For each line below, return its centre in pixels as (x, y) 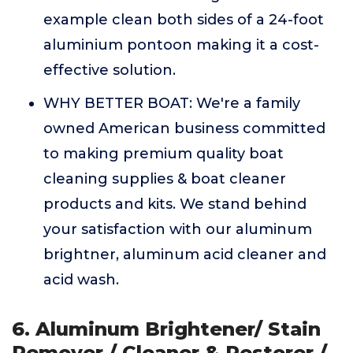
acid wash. (81, 280)
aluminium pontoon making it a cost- (181, 45)
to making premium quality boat (163, 154)
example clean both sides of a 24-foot (184, 20)
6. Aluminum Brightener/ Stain (166, 329)
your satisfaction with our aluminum (178, 229)
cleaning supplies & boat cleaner (165, 179)
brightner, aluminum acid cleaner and (185, 255)
